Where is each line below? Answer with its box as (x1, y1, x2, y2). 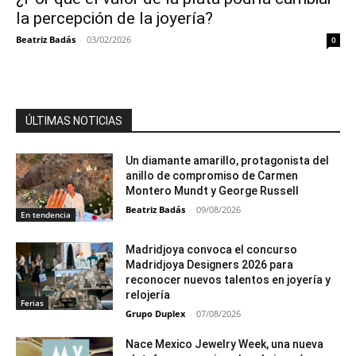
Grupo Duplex (126, 307, 186, 319)
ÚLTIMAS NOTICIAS (25, 114, 122, 127)
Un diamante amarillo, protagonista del (126, 154, 330, 167)
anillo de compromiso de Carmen (126, 169, 299, 182)
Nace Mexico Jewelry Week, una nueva (126, 337, 324, 350)
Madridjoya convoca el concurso (126, 242, 298, 256)
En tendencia (21, 208, 71, 220)
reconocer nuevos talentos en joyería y (126, 273, 331, 286)
